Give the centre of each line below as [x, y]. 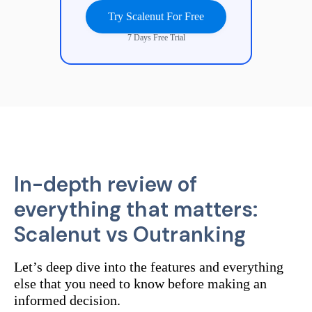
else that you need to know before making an [140, 283]
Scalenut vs [73, 234]
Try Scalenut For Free [156, 16]
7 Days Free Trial [156, 37]
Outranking [189, 234]
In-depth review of [106, 184]
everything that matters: [136, 209]
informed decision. [67, 300]
